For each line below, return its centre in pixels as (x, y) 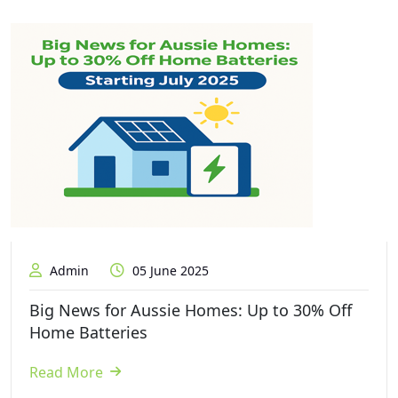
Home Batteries (88, 332)
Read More (66, 372)
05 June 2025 (169, 270)
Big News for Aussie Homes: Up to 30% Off (191, 310)
